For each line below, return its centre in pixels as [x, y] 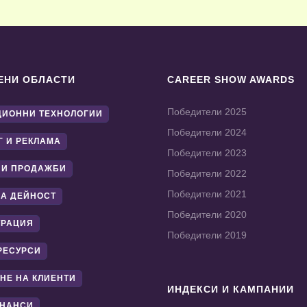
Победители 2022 [207, 174]
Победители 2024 [207, 133]
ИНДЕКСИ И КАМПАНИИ [231, 290]
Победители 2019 [207, 235]
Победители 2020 [207, 215]
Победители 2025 [207, 112]
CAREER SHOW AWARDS [231, 80]
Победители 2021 [207, 194]
